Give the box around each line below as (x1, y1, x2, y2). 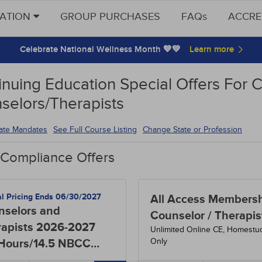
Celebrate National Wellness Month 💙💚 (19, 44, 181, 55)
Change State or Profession (143, 125, 242, 135)
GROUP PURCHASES (60, 11, 160, 23)
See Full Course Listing (53, 125, 137, 135)
